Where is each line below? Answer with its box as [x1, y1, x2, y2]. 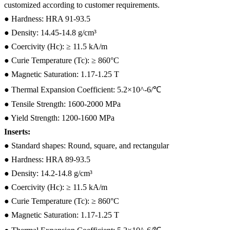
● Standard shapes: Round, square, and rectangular [4, 141, 169, 150]
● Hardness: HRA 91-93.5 [4, 14, 90, 23]
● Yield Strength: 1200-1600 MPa [4, 113, 114, 122]
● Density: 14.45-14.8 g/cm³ [4, 28, 97, 37]
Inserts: [4, 127, 30, 136]
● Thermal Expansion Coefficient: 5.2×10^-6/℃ [4, 85, 161, 94]
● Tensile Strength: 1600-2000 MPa [4, 99, 121, 108]
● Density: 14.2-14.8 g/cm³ [4, 168, 92, 178]
